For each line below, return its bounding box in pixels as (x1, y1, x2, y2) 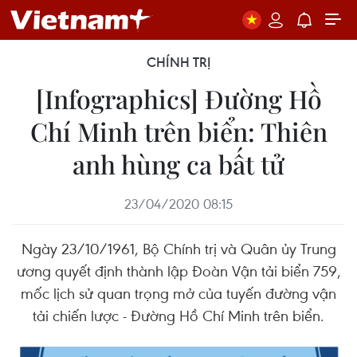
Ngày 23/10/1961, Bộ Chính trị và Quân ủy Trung (21, 238, 336, 258)
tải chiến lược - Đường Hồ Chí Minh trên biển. (33, 305, 324, 325)
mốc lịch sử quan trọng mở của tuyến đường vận (21, 283, 336, 303)
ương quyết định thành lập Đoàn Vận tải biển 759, (16, 261, 341, 280)
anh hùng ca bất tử (73, 147, 284, 181)
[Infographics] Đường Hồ (35, 81, 322, 116)
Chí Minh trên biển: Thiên (29, 114, 328, 148)
